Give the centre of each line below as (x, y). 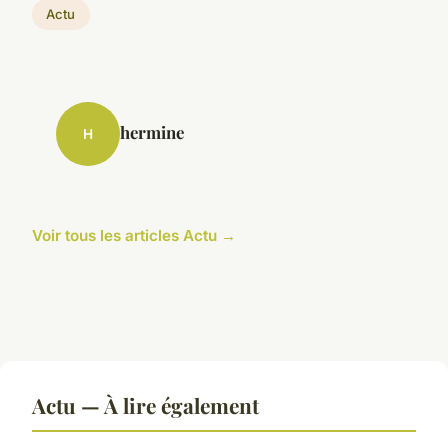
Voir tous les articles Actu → (134, 236)
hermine (152, 132)
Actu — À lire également (145, 405)
